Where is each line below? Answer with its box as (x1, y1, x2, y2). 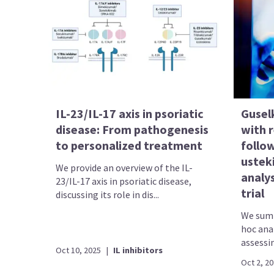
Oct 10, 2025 (56, 245, 102, 256)
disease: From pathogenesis (56, 121, 209, 137)
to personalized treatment (56, 137, 203, 153)
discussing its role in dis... (56, 188, 160, 201)
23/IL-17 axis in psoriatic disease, (56, 174, 192, 187)
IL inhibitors (113, 245, 163, 256)
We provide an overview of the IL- (56, 161, 193, 174)
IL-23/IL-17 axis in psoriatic (56, 105, 204, 121)
